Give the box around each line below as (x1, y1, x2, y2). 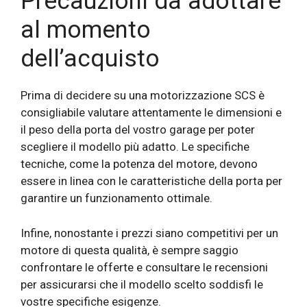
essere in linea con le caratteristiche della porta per (21, 174, 282, 188)
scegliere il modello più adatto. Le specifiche (21, 140, 249, 154)
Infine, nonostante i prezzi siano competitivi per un (21, 225, 278, 240)
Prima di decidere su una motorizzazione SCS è (21, 88, 265, 103)
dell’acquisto (21, 45, 160, 73)
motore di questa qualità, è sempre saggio (21, 243, 238, 257)
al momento (21, 16, 151, 45)
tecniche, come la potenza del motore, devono (21, 157, 258, 171)
